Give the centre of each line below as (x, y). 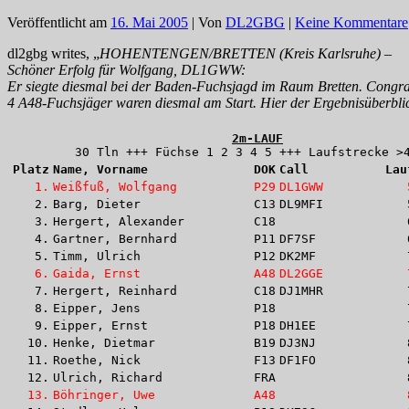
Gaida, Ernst (97, 273)
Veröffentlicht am (59, 22)
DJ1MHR (301, 290)
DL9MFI (301, 204)
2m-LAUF (257, 138)
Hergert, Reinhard (115, 290)
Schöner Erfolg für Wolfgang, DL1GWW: (126, 69)
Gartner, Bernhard (115, 238)
